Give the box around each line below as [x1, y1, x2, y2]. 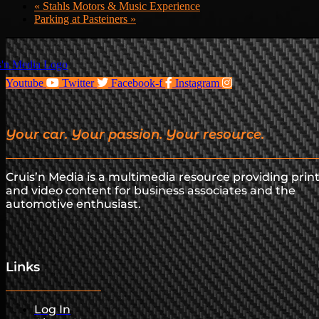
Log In [34, 302, 70, 316]
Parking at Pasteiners [34, 12, 130, 25]
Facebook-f [111, 76, 162, 89]
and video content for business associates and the [6, 183, 296, 197]
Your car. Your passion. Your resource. [6, 126, 264, 142]
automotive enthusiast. [6, 197, 141, 211]
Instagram [175, 76, 219, 89]
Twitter [62, 76, 94, 89]
